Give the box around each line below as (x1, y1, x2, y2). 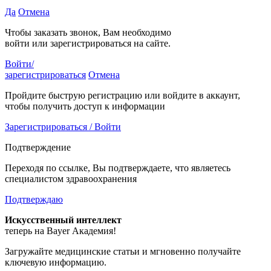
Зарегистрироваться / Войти (5, 122, 121, 132)
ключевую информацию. (5, 257, 106, 268)
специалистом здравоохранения (5, 174, 137, 184)
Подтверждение (5, 142, 71, 153)
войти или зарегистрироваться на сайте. (5, 38, 171, 49)
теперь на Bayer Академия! (5, 226, 116, 237)
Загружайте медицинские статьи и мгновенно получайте (5, 246, 241, 257)
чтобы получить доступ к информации (5, 101, 165, 112)
